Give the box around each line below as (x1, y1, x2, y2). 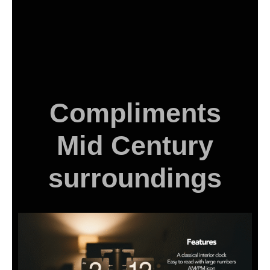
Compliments (49, 98, 221, 129)
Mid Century (57, 130, 213, 162)
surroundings (48, 163, 222, 194)
